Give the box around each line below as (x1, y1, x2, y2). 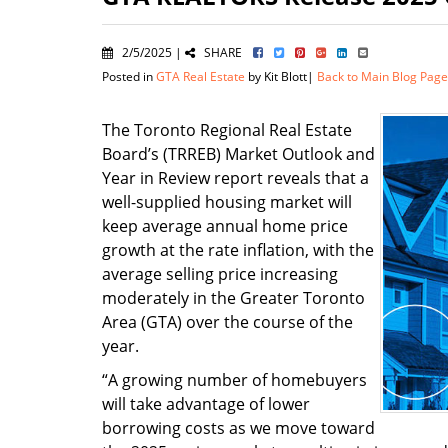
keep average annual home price (102, 215, 348, 237)
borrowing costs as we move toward (102, 417, 375, 439)
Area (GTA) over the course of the (102, 311, 353, 333)
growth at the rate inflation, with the (102, 239, 374, 261)
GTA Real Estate (156, 68, 245, 84)
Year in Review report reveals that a (102, 167, 369, 189)
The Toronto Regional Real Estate (102, 119, 352, 141)
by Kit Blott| (245, 68, 317, 84)
